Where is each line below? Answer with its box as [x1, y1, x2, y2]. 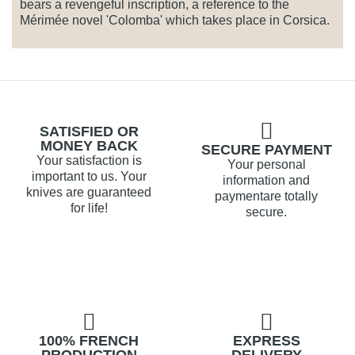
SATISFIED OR [39, 124, 139, 140]
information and [223, 174, 310, 188]
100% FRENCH [39, 333, 139, 349]
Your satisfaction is [36, 154, 142, 168]
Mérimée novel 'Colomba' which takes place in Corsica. [20, 13, 330, 28]
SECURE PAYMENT [200, 142, 332, 158]
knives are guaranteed [26, 185, 151, 200]
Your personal [227, 158, 306, 172]
